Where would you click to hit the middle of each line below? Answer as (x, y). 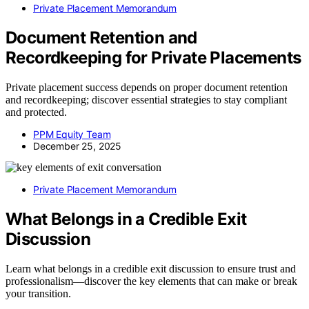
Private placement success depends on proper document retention (147, 87)
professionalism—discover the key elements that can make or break (151, 281)
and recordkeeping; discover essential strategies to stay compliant (146, 99)
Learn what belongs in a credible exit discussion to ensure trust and (151, 268)
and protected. (36, 112)
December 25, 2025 (78, 146)
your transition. (38, 293)
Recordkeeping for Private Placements (153, 57)
